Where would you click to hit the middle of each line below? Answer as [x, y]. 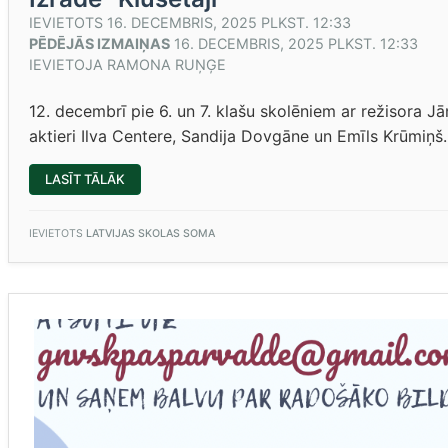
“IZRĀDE [149, 178]
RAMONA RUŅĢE [166, 64]
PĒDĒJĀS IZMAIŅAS [99, 43]
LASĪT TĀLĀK [85, 179]
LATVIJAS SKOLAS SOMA [150, 233]
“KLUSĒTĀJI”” [166, 191]
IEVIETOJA [68, 64]
